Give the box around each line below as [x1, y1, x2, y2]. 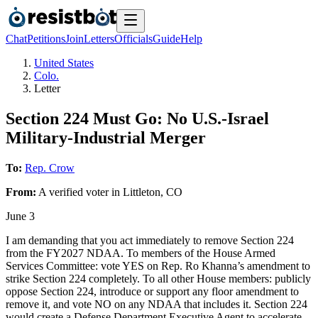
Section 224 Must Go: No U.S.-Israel [6, 109, 269, 128]
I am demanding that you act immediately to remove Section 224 [6, 234, 294, 246]
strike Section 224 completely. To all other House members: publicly [6, 272, 311, 285]
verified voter [49, 185, 109, 198]
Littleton [123, 185, 160, 198]
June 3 [6, 209, 35, 222]
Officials [114, 33, 153, 45]
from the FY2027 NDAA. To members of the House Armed [6, 246, 275, 259]
